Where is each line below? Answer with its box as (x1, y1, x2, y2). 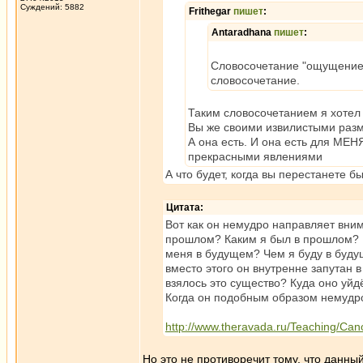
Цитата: (166, 202, 203, 213)
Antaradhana (211, 27, 274, 38)
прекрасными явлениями (188, 150, 322, 163)
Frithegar (189, 6, 233, 17)
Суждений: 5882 (20, 2, 84, 11)
